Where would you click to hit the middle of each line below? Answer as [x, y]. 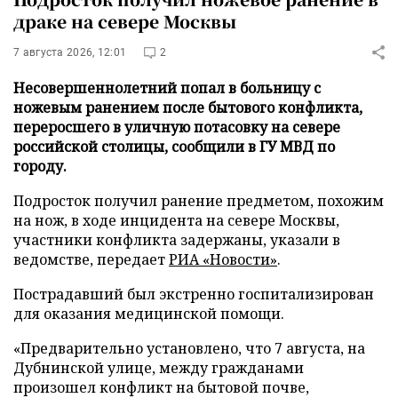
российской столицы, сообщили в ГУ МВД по [174, 146]
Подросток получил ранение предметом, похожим [199, 200]
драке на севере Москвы [125, 20]
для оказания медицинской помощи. [149, 313]
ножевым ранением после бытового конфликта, [188, 107]
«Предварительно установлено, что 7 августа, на [189, 348]
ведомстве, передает [91, 259]
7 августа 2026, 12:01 [70, 52]
